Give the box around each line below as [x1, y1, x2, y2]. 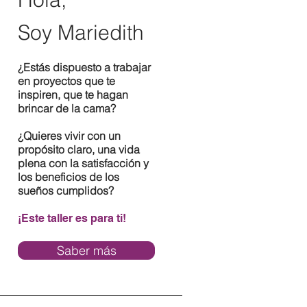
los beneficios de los [18, 170, 119, 184]
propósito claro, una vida [18, 143, 140, 156]
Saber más [56, 243, 116, 258]
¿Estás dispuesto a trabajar [18, 60, 151, 74]
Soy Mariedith [18, 20, 144, 45]
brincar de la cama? [18, 101, 116, 115]
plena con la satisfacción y [18, 156, 149, 170]
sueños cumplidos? [18, 184, 114, 197]
